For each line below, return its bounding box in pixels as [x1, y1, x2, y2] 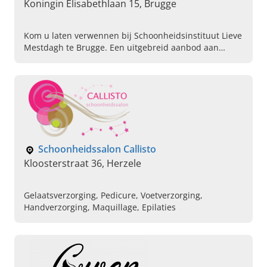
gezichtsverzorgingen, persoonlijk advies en [24, 54, 198, 66]
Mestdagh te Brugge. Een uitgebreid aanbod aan [24, 42, 219, 54]
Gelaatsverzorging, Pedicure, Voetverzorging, [24, 190, 203, 201]
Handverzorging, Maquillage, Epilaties [24, 201, 176, 213]
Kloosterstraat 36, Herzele [24, 157, 141, 170]
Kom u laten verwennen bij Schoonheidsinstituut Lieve [24, 30, 242, 42]
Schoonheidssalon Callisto [38, 142, 156, 156]
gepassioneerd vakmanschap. [24, 66, 142, 77]
